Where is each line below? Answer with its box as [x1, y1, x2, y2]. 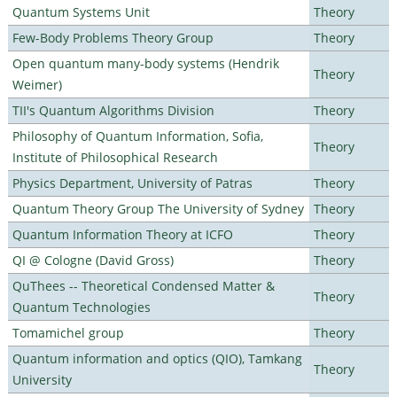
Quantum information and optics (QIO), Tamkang [12, 349, 302, 367]
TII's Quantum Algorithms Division [12, 101, 214, 119]
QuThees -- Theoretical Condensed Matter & [12, 276, 275, 294]
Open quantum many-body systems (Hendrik [12, 54, 279, 72]
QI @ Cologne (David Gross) [12, 251, 174, 269]
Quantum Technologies [12, 298, 151, 315]
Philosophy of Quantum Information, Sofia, [12, 127, 263, 144]
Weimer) [12, 75, 62, 93]
